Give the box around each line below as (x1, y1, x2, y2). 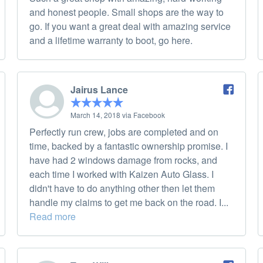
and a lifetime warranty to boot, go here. (29, 33, 193, 48)
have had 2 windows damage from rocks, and (29, 153, 217, 167)
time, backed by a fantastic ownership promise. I (29, 139, 228, 153)
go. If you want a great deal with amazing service (29, 19, 231, 33)
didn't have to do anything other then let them (29, 181, 215, 195)
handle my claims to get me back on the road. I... (29, 195, 228, 210)
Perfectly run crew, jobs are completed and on (29, 125, 218, 139)
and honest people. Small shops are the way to (29, 5, 224, 19)
